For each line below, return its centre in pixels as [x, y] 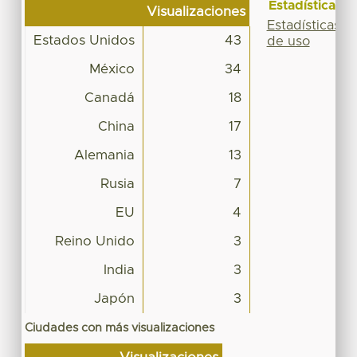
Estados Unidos [84, 40]
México [112, 69]
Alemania [104, 155]
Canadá [109, 98]
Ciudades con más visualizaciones [119, 328]
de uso [288, 41]
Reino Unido [94, 241]
